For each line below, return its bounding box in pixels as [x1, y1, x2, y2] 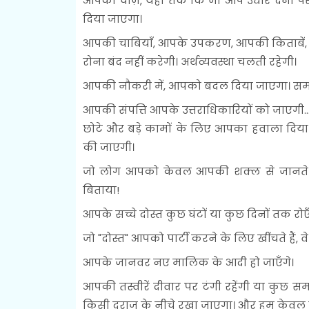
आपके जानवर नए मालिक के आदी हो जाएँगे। [82, 255, 294, 270]
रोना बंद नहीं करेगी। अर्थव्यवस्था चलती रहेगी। [82, 54, 297, 69]
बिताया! [82, 182, 119, 197]
